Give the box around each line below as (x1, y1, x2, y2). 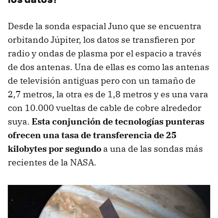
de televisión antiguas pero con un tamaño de (8, 74, 196, 86)
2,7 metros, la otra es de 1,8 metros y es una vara (8, 88, 208, 100)
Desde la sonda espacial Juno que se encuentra (8, 20, 201, 32)
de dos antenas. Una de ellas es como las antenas (8, 61, 209, 73)
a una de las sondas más (101, 143, 203, 154)
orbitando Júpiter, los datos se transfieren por (8, 34, 195, 45)
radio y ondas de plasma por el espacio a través (8, 47, 201, 59)
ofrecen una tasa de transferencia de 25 (8, 129, 177, 141)
